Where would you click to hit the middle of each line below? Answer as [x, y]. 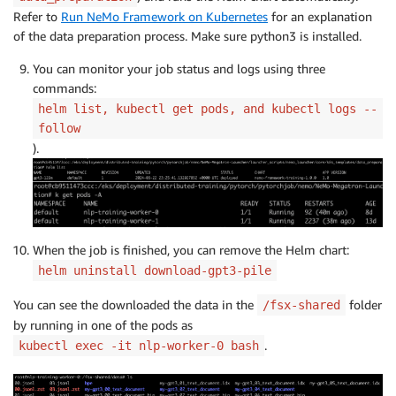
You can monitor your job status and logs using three [179, 69]
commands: [65, 88]
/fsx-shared [301, 305]
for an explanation [320, 17]
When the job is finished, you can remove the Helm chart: [191, 249]
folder [364, 304]
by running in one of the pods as [103, 324]
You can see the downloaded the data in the [135, 304]
